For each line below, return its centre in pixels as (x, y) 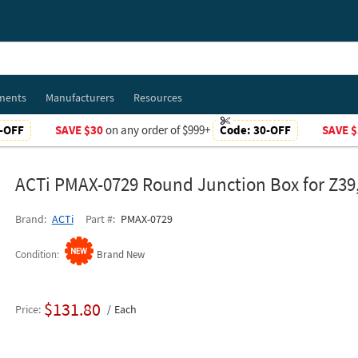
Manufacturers (80, 97)
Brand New (120, 255)
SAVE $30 (79, 130)
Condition (36, 255)
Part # (99, 219)
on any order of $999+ (157, 130)
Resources (157, 97)
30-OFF (272, 130)
